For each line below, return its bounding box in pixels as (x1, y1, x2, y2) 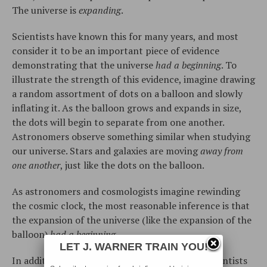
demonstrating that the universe (12, 58, 156, 72)
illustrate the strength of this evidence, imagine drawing (12, 72, 255, 86)
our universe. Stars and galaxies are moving (12, 144, 200, 157)
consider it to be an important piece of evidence (12, 44, 219, 57)
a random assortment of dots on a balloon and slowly (12, 86, 243, 100)
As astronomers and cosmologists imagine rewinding (12, 184, 240, 198)
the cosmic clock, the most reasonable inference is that (12, 198, 250, 212)
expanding (79, 3, 121, 17)
